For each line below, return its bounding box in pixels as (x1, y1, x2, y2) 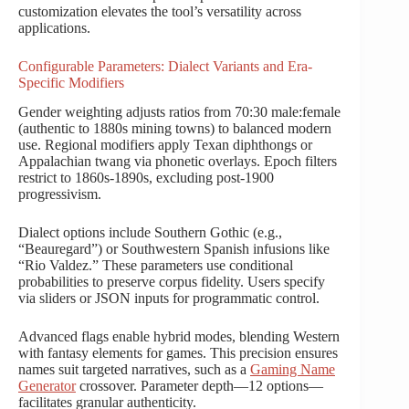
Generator (18, 378, 76, 394)
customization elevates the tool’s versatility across (18, 3, 301, 19)
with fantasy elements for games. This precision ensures (18, 345, 338, 362)
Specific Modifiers (18, 74, 124, 90)
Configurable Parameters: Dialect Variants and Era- (18, 58, 312, 74)
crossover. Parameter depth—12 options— (76, 378, 323, 394)
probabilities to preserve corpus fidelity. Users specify (18, 274, 325, 290)
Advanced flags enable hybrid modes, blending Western (18, 329, 340, 345)
